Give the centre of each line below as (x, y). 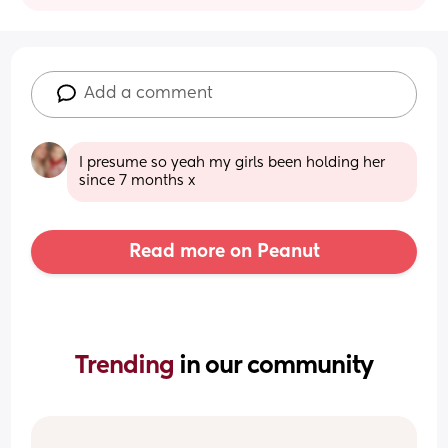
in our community (276, 365)
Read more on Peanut (224, 251)
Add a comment (149, 93)
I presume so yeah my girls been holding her (232, 162)
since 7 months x (137, 180)
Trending (127, 365)
